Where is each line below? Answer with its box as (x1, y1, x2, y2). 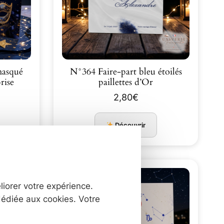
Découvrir (113, 120, 146, 129)
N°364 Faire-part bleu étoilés (69, 65, 139, 77)
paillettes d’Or (98, 76, 153, 88)
